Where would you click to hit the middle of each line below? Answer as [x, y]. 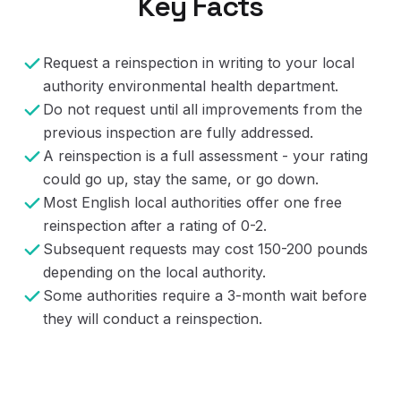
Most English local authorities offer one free [192, 202]
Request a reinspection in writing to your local [199, 63]
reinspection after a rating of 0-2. [155, 226]
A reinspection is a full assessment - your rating [205, 156]
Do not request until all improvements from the [203, 109]
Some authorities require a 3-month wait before [205, 295]
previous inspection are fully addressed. [178, 132]
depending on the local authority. [154, 272]
